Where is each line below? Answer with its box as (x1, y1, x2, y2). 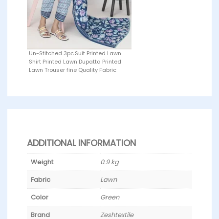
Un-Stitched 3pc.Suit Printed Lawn (29, 49, 121, 58)
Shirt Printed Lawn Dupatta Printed (29, 58, 121, 66)
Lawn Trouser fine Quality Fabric (29, 66, 116, 74)
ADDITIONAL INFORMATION (27, 137, 136, 150)
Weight (31, 157, 53, 167)
